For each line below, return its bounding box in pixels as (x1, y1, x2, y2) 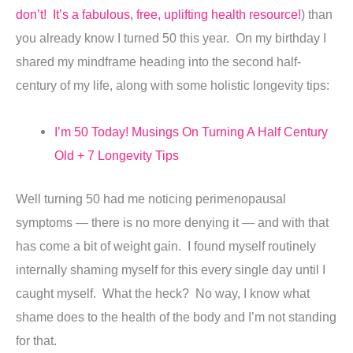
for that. (16, 333, 57, 347)
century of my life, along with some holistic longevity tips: (16, 78, 329, 93)
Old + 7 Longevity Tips (54, 148, 180, 163)
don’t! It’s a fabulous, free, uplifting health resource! (16, 7, 301, 22)
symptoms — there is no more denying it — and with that (16, 214, 329, 229)
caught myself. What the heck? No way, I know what (16, 285, 310, 300)
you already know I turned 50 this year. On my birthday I (16, 31, 326, 46)
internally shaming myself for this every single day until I (16, 262, 325, 277)
